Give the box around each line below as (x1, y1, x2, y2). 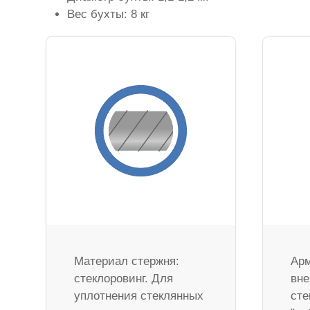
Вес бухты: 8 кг (67, 7, 150, 21)
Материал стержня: (74, 255, 180, 268)
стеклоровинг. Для (74, 272, 174, 286)
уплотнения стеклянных (74, 289, 204, 303)
